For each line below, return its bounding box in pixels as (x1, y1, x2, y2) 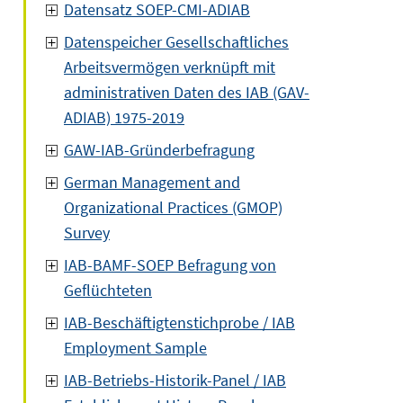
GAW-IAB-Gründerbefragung (64, 139, 255, 160)
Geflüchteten (64, 280, 152, 300)
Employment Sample (64, 337, 207, 358)
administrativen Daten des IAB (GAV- (64, 82, 309, 103)
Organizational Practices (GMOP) (64, 197, 282, 218)
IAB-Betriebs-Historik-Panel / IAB (64, 370, 286, 390)
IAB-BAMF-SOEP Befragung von (64, 255, 276, 275)
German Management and (64, 172, 240, 193)
